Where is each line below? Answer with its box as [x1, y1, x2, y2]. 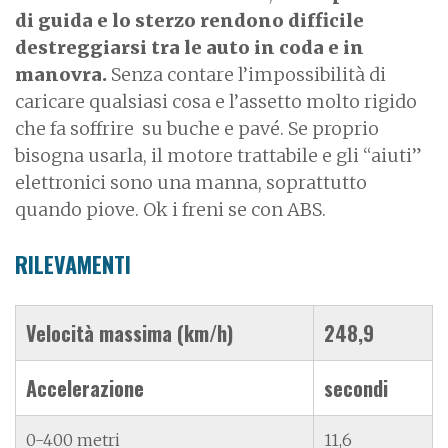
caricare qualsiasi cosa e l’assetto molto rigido [15, 89, 417, 113]
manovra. [15, 62, 107, 86]
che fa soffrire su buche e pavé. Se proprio [15, 116, 379, 140]
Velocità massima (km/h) [26, 317, 233, 348]
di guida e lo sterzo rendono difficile [15, 8, 364, 32]
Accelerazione [26, 372, 144, 403]
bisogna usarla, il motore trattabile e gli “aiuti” [15, 143, 422, 167]
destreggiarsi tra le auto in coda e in [15, 35, 364, 59]
